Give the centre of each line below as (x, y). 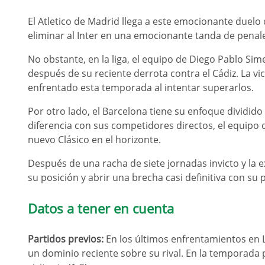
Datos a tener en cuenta (101, 208)
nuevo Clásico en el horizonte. (94, 140)
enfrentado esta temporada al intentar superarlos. (141, 88)
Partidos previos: (66, 239)
